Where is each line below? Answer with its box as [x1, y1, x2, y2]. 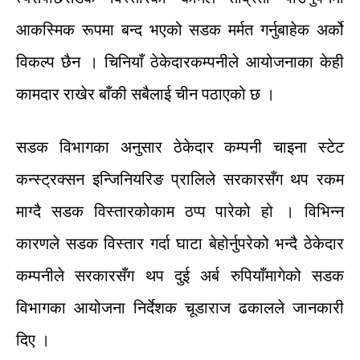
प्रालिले [171, 170, 216, 190]
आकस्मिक [16, 20, 75, 40]
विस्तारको [93, 202, 150, 222]
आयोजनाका [245, 52, 313, 72]
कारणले [16, 234, 59, 254]
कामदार [16, 84, 59, 104]
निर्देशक [133, 298, 177, 318]
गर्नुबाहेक [260, 20, 310, 40]
